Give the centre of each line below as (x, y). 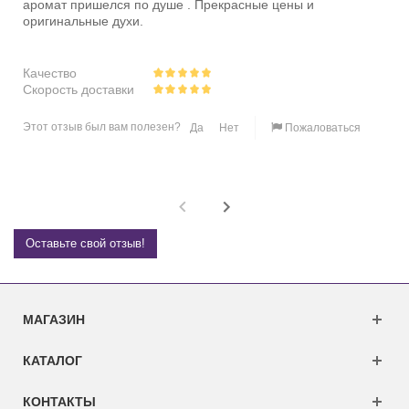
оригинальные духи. (83, 21)
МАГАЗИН (54, 320)
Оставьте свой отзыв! (85, 244)
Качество (50, 73)
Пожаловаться (323, 128)
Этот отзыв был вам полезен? (102, 127)
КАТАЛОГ (52, 361)
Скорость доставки (79, 90)
